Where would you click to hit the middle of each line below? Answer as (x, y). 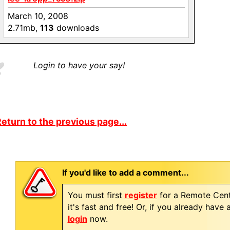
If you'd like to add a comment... (125, 172)
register (141, 195)
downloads (76, 28)
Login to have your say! (79, 65)
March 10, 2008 (38, 16)
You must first (96, 195)
